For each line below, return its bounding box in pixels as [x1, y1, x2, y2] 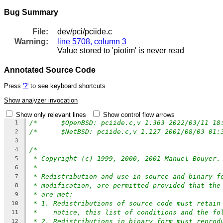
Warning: [14, 37, 49, 46]
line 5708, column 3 [57, 37, 126, 46]
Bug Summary [4, 7, 58, 16]
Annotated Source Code [4, 65, 96, 74]
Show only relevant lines [16, 111, 88, 118]
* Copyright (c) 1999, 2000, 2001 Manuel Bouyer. [33, 154, 221, 162]
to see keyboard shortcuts [28, 82, 106, 90]
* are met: [33, 190, 73, 198]
